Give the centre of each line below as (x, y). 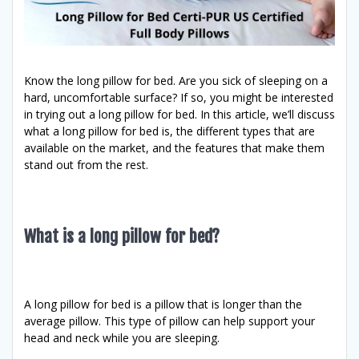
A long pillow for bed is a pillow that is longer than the (163, 304)
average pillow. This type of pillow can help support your (169, 321)
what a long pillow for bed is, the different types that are (169, 131)
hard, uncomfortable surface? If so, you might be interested (179, 97)
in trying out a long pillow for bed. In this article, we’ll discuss (179, 114)
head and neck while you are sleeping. (122, 337)
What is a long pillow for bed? (122, 236)
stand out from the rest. (86, 164)
